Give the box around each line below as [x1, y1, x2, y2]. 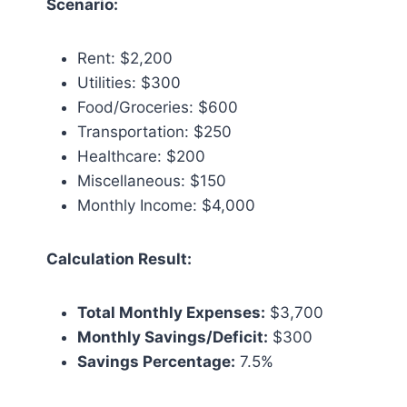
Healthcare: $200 [77, 147, 205, 165]
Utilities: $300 [77, 74, 181, 92]
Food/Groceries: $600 [77, 98, 238, 116]
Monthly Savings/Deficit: [77, 328, 268, 346]
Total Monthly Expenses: [77, 303, 265, 322]
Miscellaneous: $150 [77, 172, 226, 190]
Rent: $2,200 [77, 49, 173, 67]
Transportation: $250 [77, 123, 232, 141]
